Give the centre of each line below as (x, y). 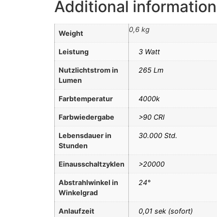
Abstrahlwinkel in (88, 182)
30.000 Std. (158, 135)
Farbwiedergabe (86, 117)
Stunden (73, 145)
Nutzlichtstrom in (88, 70)
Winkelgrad (78, 192)
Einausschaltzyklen (92, 164)
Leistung (74, 51)
